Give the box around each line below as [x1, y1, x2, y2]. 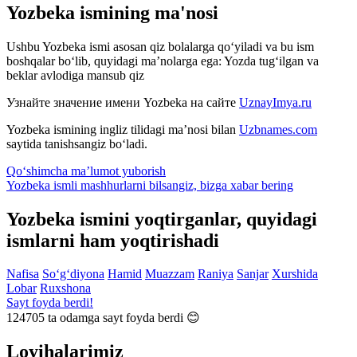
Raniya [198, 267, 233, 281]
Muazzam [145, 267, 194, 281]
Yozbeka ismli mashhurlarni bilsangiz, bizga [6, 178, 230, 192]
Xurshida [272, 267, 318, 281]
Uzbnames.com [239, 122, 317, 136]
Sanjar [237, 267, 269, 281]
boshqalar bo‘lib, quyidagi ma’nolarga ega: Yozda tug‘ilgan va [6, 53, 319, 68]
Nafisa [6, 267, 39, 281]
